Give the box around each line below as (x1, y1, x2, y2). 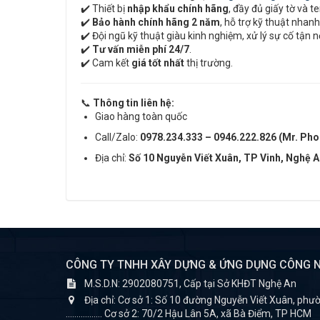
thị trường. (184, 57, 233, 69)
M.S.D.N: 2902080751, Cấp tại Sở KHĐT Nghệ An (84, 278, 296, 290)
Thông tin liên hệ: (93, 97, 174, 109)
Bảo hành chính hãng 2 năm (92, 16, 220, 29)
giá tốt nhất (131, 57, 184, 69)
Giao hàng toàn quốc (95, 111, 187, 123)
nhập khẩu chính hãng (127, 3, 229, 15)
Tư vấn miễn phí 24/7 (92, 44, 189, 56)
